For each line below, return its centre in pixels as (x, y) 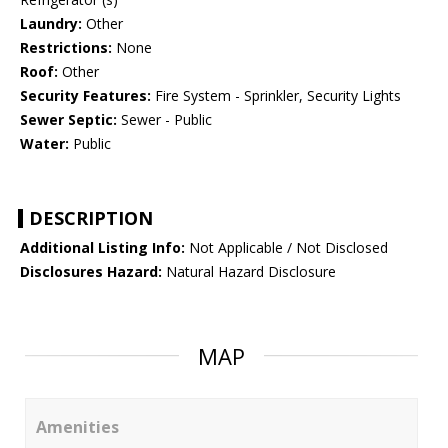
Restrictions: (66, 48)
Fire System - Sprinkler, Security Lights (276, 96)
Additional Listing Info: (102, 248)
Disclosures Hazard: (91, 272)
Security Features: (85, 96)
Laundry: (51, 24)
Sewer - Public (164, 120)
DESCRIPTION (91, 218)
